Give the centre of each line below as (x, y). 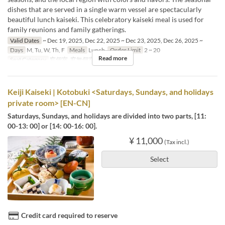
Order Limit (125, 50)
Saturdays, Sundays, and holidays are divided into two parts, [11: (107, 116)
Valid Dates (24, 40)
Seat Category (28, 59)
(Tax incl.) (177, 142)
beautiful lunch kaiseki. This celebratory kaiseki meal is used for (106, 19)
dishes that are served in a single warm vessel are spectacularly (104, 9)
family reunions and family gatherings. (67, 29)
